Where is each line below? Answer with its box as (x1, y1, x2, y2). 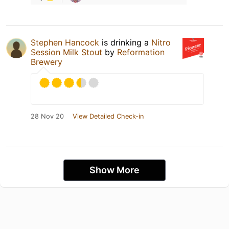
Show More (89, 165, 140, 176)
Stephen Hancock (31, 37, 99, 48)
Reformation (117, 47, 165, 58)
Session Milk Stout (31, 47, 102, 58)
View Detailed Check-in (73, 112, 144, 121)
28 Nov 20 (31, 112, 64, 121)
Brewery (31, 57, 62, 67)
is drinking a (99, 37, 151, 48)
